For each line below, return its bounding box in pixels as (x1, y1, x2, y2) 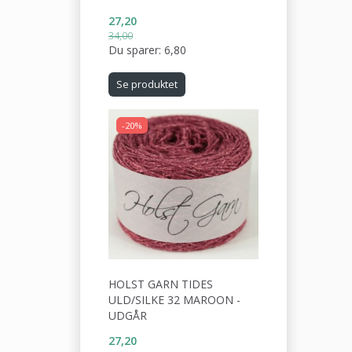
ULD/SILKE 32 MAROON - (108, 291, 240, 307)
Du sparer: (108, 42, 164, 57)
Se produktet (116, 78, 178, 91)
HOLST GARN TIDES (108, 276, 213, 291)
